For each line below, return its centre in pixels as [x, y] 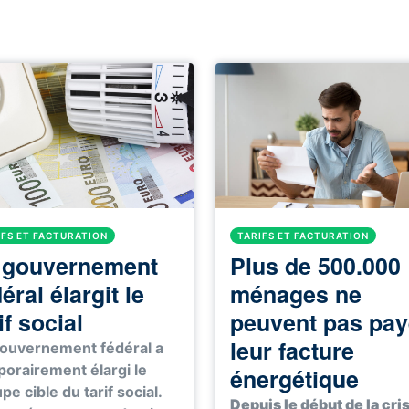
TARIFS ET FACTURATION [303, 236]
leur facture [292, 351]
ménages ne [296, 294]
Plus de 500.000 [315, 266]
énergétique [294, 379]
